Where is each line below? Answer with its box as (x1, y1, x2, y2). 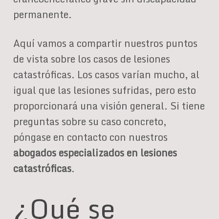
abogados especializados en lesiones (13, 145, 177, 161)
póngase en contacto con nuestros (13, 129, 168, 145)
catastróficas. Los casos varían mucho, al (13, 66, 199, 83)
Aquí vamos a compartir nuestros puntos (13, 35, 197, 51)
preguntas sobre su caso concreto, (13, 113, 167, 130)
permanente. (13, 6, 72, 22)
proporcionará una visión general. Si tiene (13, 98, 205, 114)
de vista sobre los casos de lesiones (13, 51, 170, 67)
